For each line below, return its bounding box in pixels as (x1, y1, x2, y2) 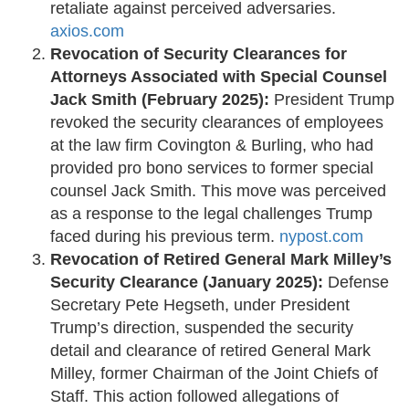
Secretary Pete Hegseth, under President (50, 296, 350, 315)
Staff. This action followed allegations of (50, 387, 339, 406)
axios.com (50, 22, 124, 41)
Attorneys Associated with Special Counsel (50, 68, 387, 87)
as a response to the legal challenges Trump (50, 204, 372, 224)
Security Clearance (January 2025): (50, 273, 323, 292)
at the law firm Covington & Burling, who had (50, 136, 373, 155)
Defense (323, 273, 389, 292)
